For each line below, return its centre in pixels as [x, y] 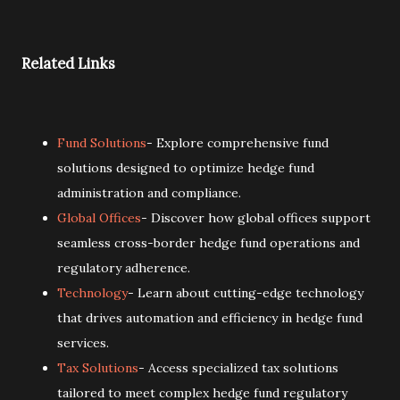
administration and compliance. [149, 192]
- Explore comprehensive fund [237, 142]
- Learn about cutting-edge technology [246, 292]
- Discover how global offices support [256, 217]
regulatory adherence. [124, 267]
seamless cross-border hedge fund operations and [208, 242]
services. [83, 342]
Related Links [68, 64]
